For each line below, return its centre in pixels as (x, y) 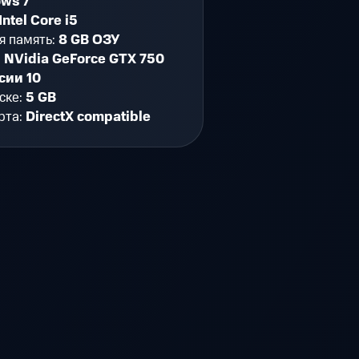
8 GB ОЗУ (89, 40)
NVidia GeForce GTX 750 (85, 59)
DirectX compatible (89, 117)
